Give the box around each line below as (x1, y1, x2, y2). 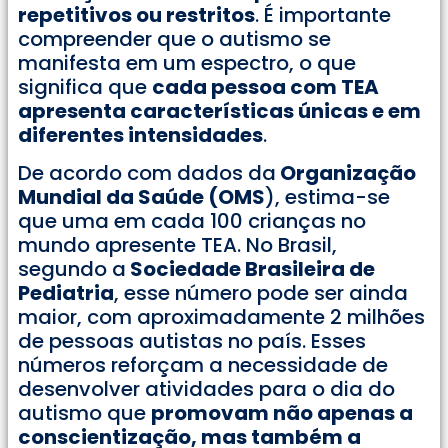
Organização (276, 159, 416, 188)
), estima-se (265, 183, 390, 212)
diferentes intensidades (18, 121, 263, 150)
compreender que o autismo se (18, 25, 331, 54)
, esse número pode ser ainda (114, 279, 408, 308)
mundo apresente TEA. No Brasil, (18, 231, 337, 260)
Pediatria (18, 279, 114, 308)
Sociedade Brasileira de (126, 255, 375, 284)
